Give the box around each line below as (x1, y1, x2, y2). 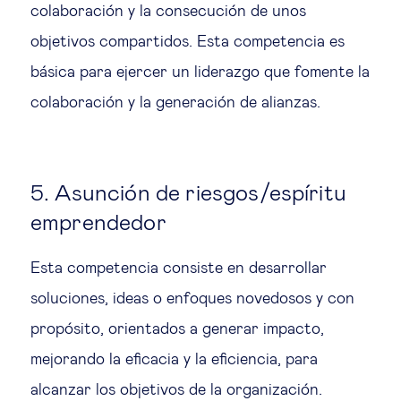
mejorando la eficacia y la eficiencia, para (30, 351, 318, 368)
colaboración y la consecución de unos (30, 3, 306, 20)
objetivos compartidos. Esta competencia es (30, 33, 345, 50)
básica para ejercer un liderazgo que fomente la (30, 64, 370, 81)
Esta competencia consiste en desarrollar (30, 260, 327, 277)
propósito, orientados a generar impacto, (30, 320, 324, 337)
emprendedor (30, 211, 166, 235)
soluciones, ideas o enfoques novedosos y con (30, 290, 354, 307)
